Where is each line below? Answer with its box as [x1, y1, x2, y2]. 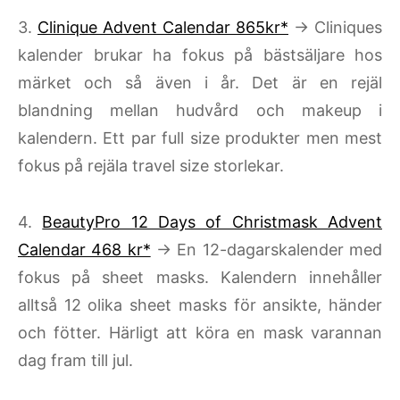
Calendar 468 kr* [18, 240, 151, 259]
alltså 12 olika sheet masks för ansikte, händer [18, 296, 382, 314]
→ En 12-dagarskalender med [150, 240, 383, 259]
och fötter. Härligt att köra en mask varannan [18, 323, 382, 342]
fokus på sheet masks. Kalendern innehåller [18, 268, 382, 287]
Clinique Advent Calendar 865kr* [37, 18, 288, 37]
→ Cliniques [288, 18, 382, 37]
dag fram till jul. [18, 351, 133, 370]
